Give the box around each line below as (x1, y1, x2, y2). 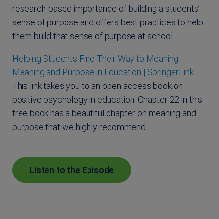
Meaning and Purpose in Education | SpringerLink (12, 67, 194, 78)
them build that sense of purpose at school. (12, 31, 176, 42)
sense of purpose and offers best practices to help (12, 17, 203, 28)
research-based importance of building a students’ (12, 3, 200, 14)
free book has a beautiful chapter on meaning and (12, 108, 196, 119)
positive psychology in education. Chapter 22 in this (12, 94, 202, 105)
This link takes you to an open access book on (12, 81, 183, 91)
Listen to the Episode (29, 165, 114, 175)
